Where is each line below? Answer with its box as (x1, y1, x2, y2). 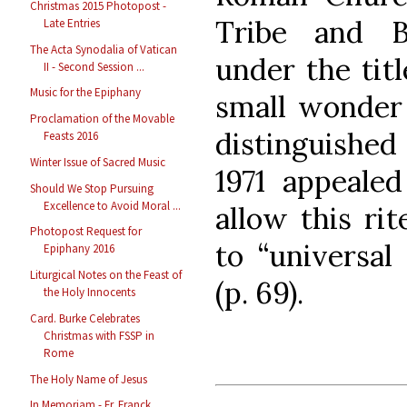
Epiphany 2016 (44, 241, 115, 257)
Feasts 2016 (44, 128, 99, 144)
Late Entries (44, 15, 101, 31)
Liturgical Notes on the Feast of (30, 267, 183, 283)
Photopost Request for (30, 223, 143, 240)
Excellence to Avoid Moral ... (44, 197, 182, 213)
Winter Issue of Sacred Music (30, 154, 166, 170)
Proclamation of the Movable (30, 111, 175, 127)
